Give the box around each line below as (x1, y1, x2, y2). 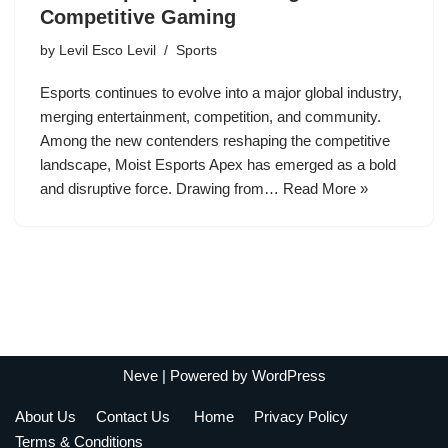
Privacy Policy (254, 407, 352, 425)
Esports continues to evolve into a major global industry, (40, 84, 402, 102)
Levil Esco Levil (59, 43, 156, 59)
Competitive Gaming (40, 6, 236, 29)
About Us (15, 407, 76, 425)
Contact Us (96, 407, 174, 425)
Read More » (283, 180, 368, 198)
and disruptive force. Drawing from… (40, 180, 283, 198)
